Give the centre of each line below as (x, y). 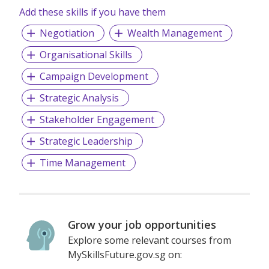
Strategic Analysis (79, 98)
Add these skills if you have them (92, 12)
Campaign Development (94, 77)
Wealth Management (174, 33)
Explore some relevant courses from (150, 240)
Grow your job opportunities (142, 225)
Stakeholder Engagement (97, 120)
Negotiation (67, 33)
